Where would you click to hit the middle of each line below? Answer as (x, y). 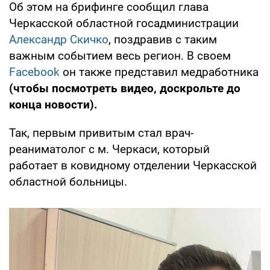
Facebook (34, 72)
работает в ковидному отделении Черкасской (133, 165)
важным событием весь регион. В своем (120, 55)
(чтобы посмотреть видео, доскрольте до (125, 88)
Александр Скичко (59, 39)
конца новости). (53, 104)
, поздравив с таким (163, 39)
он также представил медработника (159, 72)
